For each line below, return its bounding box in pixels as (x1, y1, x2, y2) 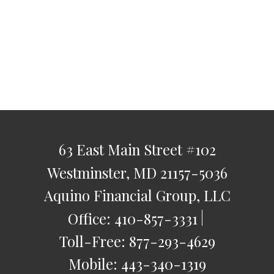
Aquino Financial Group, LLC (43, 185, 231, 206)
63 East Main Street (58, 139, 182, 160)
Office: (67, 208, 114, 228)
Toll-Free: (59, 231, 129, 251)
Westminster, (46, 162, 130, 182)
